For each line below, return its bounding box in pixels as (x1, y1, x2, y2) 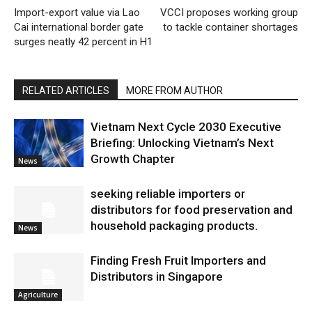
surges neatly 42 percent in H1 (14, 35, 153, 48)
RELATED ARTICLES (22, 84, 109, 96)
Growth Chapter (91, 151, 175, 166)
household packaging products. (91, 218, 258, 233)
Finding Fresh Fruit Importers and (91, 253, 266, 267)
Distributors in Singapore (91, 269, 223, 283)
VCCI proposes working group (160, 6, 298, 19)
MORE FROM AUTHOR (126, 84, 223, 96)
